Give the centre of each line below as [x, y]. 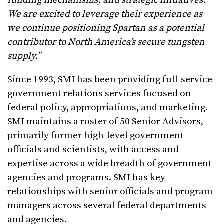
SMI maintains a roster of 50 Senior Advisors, [105, 122]
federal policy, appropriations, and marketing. [108, 108]
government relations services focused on [99, 94]
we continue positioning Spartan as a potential [106, 28]
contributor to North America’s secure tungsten [106, 42]
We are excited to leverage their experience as [105, 14]
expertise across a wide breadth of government [110, 164]
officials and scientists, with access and [93, 150]
